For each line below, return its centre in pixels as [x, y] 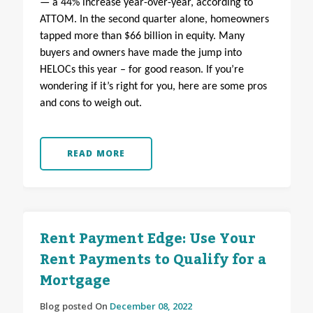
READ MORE [96, 154]
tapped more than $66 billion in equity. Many [142, 37]
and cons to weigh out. [90, 104]
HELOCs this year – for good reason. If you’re [141, 70]
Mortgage [75, 281]
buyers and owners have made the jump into [140, 53]
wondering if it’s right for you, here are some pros [153, 87]
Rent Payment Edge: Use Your [147, 239]
